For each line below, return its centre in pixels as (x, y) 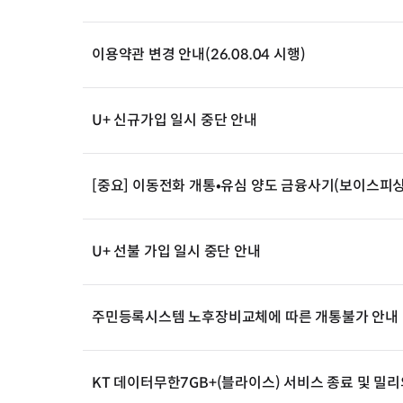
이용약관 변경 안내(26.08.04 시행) (199, 54)
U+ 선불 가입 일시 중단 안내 (176, 251)
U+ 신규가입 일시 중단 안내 (175, 120)
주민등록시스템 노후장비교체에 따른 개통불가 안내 (245, 317)
